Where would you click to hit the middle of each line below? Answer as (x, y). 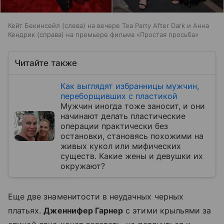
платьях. (26, 210)
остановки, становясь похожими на (132, 136)
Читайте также (46, 63)
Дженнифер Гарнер (83, 210)
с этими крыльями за (167, 210)
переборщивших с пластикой (119, 96)
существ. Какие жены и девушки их (132, 156)
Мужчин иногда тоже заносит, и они (133, 106)
